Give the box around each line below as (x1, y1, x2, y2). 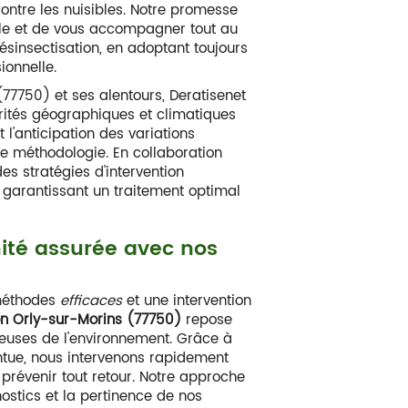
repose (181, 309, 233, 331)
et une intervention (122, 290, 252, 312)
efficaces (60, 290, 123, 312)
